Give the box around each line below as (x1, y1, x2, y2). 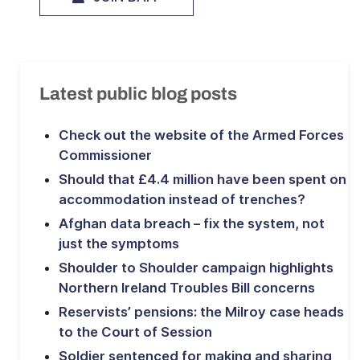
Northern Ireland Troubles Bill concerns (59, 279, 315, 296)
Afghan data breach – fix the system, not (59, 215, 325, 231)
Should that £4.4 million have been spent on (59, 170, 346, 187)
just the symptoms (59, 235, 179, 252)
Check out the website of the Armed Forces (59, 126, 344, 143)
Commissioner (59, 146, 152, 163)
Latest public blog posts (39, 84, 237, 104)
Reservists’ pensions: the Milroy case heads (59, 303, 344, 320)
